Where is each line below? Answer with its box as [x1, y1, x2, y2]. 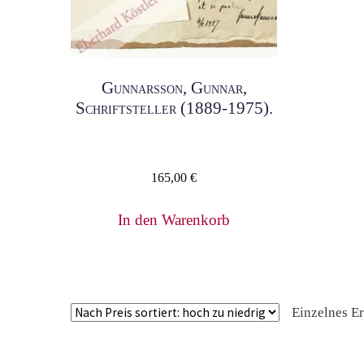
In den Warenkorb [118, 211, 231, 229]
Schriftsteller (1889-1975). [75, 99, 273, 118]
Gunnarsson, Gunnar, [101, 79, 247, 97]
